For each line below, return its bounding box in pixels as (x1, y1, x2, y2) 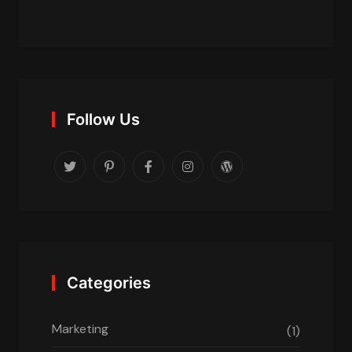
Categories (67, 273, 151, 292)
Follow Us (67, 109, 140, 129)
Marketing (52, 320, 108, 337)
